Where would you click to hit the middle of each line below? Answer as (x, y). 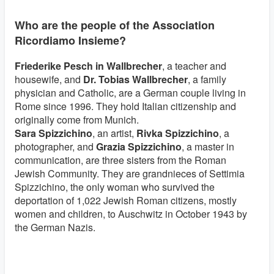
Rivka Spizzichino (178, 133)
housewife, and (49, 80)
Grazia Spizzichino (139, 147)
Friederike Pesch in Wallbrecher (88, 66)
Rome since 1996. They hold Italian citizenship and (125, 106)
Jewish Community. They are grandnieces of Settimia (130, 174)
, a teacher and (194, 66)
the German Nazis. (55, 228)
